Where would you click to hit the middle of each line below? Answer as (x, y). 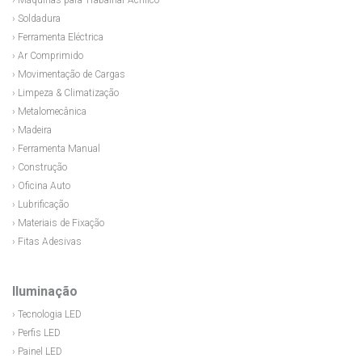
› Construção (40, 168)
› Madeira (32, 130)
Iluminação (45, 292)
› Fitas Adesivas (47, 242)
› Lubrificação (40, 205)
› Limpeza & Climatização (65, 93)
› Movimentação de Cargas (69, 75)
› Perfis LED (36, 333)
